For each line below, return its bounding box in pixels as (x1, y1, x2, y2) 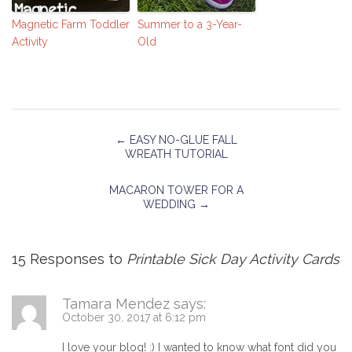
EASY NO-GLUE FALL (126, 134, 237, 147)
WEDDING (142, 198, 199, 211)
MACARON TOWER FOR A (108, 184, 244, 197)
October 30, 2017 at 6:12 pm (62, 311, 206, 324)
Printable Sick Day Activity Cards (126, 251, 339, 268)
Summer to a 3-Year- (137, 18, 242, 31)
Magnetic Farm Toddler (12, 18, 130, 31)
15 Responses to (12, 251, 126, 268)
